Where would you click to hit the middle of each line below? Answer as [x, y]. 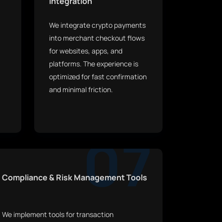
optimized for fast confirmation [98, 77]
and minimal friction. [81, 89]
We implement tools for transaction [58, 214]
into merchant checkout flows [97, 38]
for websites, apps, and [86, 51]
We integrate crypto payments [97, 25]
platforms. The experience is [94, 64]
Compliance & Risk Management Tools [75, 177]
